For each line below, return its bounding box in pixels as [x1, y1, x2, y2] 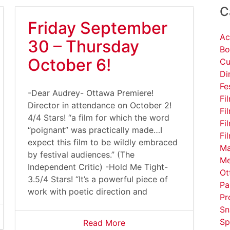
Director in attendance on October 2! [28, 100, 171, 110]
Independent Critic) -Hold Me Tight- [28, 162, 168, 172]
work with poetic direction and [28, 186, 147, 197]
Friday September [28, 18, 167, 38]
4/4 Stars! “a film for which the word [28, 112, 169, 123]
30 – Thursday [28, 36, 139, 56]
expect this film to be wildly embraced [28, 137, 178, 147]
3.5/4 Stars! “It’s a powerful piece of [28, 174, 168, 184]
